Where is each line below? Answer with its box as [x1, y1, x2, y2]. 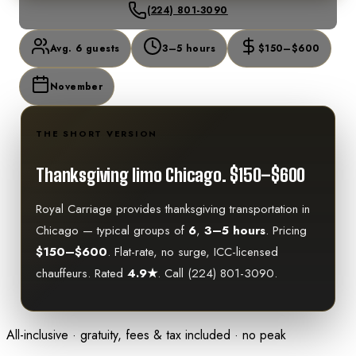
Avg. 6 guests [49, 41, 120, 56]
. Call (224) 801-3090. [157, 264, 278, 282]
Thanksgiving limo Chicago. [36, 164, 226, 186]
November [49, 79, 103, 95]
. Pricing [265, 221, 308, 239]
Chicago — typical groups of [36, 221, 189, 239]
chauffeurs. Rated [36, 264, 128, 282]
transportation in [226, 199, 311, 218]
